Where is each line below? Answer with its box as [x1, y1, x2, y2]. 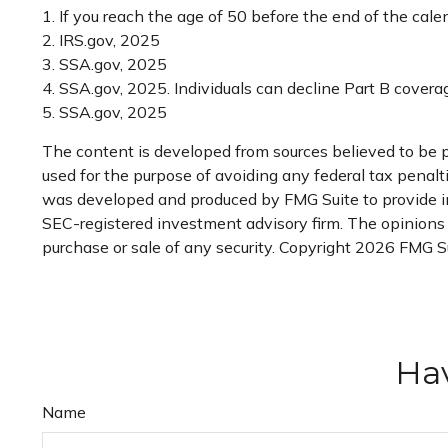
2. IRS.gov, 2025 [42, 30, 160, 51]
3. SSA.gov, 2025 [42, 54, 167, 75]
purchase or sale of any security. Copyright [42, 237, 355, 258]
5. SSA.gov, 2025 [42, 102, 167, 123]
